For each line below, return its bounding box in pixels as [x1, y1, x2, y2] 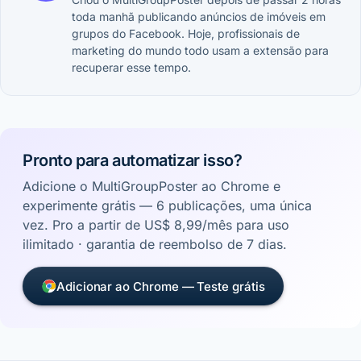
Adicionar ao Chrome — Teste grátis [56, 278, 265, 294]
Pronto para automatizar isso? [23, 151, 243, 171]
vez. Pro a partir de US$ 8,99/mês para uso [23, 217, 289, 234]
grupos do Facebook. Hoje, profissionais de [72, 27, 300, 41]
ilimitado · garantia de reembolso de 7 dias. [23, 236, 287, 253]
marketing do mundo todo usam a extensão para [72, 44, 329, 58]
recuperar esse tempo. [72, 60, 191, 75]
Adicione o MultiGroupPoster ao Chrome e [23, 178, 280, 195]
